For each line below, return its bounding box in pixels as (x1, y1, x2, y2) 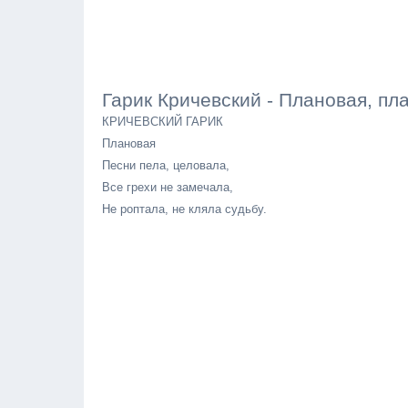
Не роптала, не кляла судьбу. (102, 202, 267, 216)
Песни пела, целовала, (102, 158, 229, 172)
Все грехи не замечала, (102, 180, 233, 194)
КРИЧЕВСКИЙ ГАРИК (102, 115, 223, 128)
